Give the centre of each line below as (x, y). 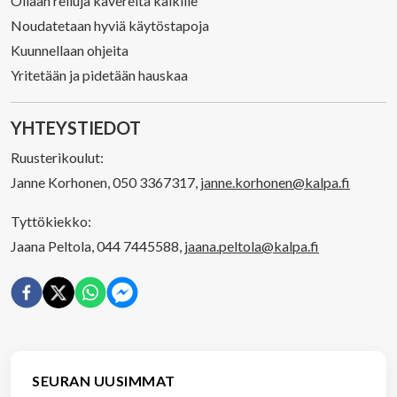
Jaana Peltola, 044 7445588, (97, 246)
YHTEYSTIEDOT (76, 128)
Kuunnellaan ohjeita (70, 50)
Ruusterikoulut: (57, 157)
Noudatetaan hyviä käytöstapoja (110, 25)
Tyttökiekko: (51, 221)
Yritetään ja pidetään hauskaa (99, 75)
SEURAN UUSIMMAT (104, 381)
